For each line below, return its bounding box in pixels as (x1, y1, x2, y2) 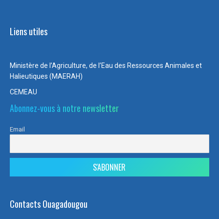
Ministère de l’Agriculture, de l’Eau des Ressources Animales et (10, 61, 202, 69)
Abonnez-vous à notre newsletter (10, 101, 119, 114)
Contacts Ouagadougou (10, 197, 88, 210)
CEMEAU (10, 88, 37, 96)
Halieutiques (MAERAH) (10, 72, 83, 80)
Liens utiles (10, 24, 47, 38)
